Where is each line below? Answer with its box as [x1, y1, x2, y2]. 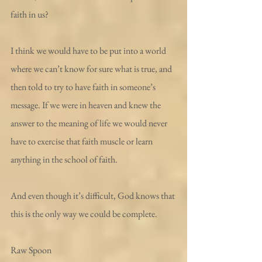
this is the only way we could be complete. [11, 208, 157, 220]
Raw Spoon [11, 244, 51, 256]
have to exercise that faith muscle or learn [11, 135, 154, 147]
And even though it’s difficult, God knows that [11, 189, 177, 202]
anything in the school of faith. [11, 153, 118, 166]
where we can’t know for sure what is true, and [11, 63, 174, 75]
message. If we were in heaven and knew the [11, 99, 163, 111]
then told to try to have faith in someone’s [11, 81, 157, 93]
